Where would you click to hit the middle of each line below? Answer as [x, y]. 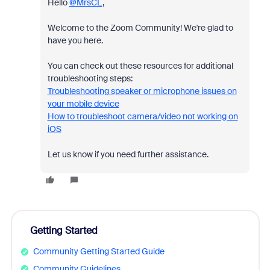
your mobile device [83, 104]
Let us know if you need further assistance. [128, 154]
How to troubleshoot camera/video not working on [143, 116]
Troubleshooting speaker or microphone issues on [142, 91]
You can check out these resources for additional [140, 66]
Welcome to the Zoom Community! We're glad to [140, 28]
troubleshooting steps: [90, 78]
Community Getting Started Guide [99, 251]
